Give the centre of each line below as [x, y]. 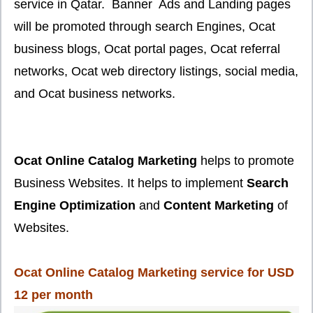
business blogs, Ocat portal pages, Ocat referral [147, 49]
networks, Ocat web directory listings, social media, [156, 71]
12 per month [53, 294]
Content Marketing [220, 205]
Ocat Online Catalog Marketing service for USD [154, 272]
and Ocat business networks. [95, 93]
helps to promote [247, 160]
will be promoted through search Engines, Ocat [145, 26]
